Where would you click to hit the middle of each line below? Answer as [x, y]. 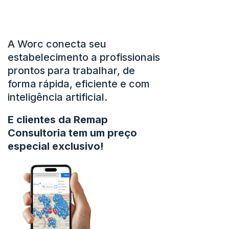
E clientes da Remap [58, 120]
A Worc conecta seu [57, 44]
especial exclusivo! [56, 146]
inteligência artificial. [58, 97]
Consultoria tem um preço [72, 133]
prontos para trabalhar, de [71, 71]
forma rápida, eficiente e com [79, 84]
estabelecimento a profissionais [84, 58]
